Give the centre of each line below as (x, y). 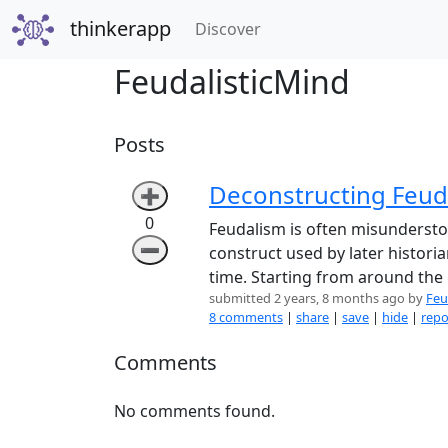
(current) (293, 28)
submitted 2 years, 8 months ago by (317, 297)
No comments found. (194, 410)
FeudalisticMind (232, 81)
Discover (227, 29)
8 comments (246, 316)
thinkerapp (120, 29)
